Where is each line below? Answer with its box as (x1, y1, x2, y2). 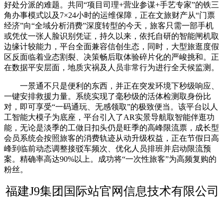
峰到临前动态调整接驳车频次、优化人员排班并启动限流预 (4, 144, 211, 153)
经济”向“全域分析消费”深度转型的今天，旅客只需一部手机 (4, 21, 214, 30)
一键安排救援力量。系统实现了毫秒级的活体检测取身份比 (4, 92, 211, 101)
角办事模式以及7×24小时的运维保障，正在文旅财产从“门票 (4, 11, 215, 20)
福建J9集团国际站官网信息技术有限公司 (5, 185, 219, 198)
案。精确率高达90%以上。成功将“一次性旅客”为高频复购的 (4, 155, 217, 164)
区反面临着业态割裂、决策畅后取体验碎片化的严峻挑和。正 (4, 53, 219, 62)
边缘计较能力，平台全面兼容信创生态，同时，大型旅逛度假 (4, 42, 219, 51)
